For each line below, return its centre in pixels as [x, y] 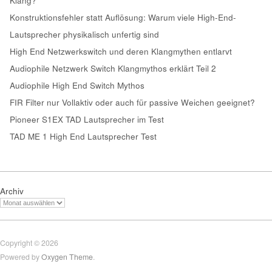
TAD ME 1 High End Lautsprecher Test [83, 136]
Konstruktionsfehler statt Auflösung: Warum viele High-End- [123, 17]
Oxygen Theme [67, 257]
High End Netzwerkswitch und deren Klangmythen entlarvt [121, 51]
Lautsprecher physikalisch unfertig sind [84, 34]
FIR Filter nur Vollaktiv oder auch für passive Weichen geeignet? [132, 102]
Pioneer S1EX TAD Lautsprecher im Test [87, 119]
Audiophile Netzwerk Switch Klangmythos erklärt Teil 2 [113, 68]
